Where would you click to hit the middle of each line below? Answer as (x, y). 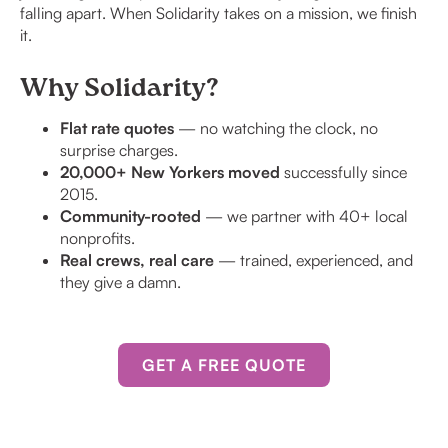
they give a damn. (120, 282)
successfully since (343, 172)
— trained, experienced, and (313, 260)
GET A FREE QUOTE (224, 365)
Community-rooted (130, 216)
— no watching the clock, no (276, 128)
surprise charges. (119, 150)
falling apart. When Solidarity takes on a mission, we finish (218, 13)
